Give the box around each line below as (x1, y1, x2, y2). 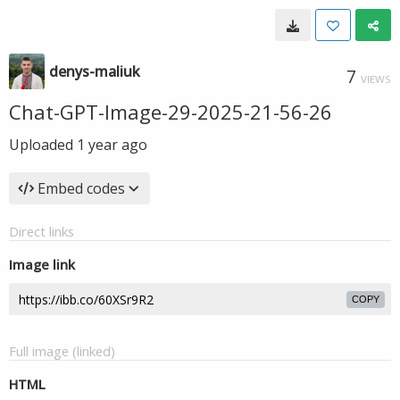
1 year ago (77, 135, 147, 154)
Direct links (9, 222, 74, 240)
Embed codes (37, 179, 125, 198)
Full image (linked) (9, 342, 115, 360)
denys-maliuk (49, 62, 140, 81)
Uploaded (9, 135, 77, 154)
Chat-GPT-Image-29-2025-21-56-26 (9, 98, 332, 125)
